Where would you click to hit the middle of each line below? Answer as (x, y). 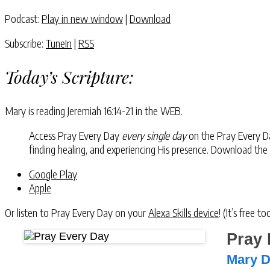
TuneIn (59, 43)
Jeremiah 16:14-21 (102, 110)
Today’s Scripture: (69, 77)
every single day (154, 135)
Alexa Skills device (184, 212)
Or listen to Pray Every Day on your (77, 212)
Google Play (53, 174)
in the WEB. (159, 110)
